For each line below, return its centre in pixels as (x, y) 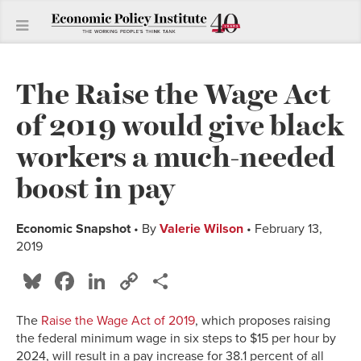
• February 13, (283, 228)
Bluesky (89, 281)
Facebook (133, 281)
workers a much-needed (176, 155)
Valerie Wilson (201, 228)
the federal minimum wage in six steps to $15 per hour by (176, 338)
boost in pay (96, 187)
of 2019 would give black (180, 124)
